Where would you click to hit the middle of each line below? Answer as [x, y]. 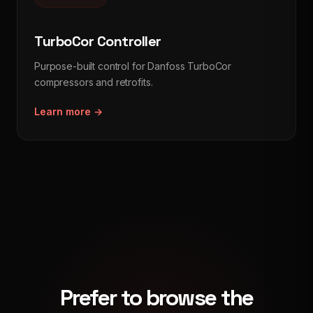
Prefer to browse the [156, 298]
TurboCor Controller [98, 41]
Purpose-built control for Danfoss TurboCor [133, 66]
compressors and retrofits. [94, 82]
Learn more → [68, 111]
